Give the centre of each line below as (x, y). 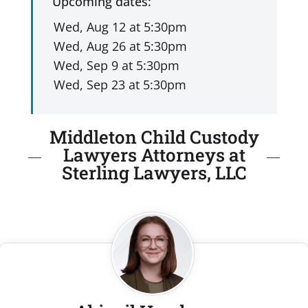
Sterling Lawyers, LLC (154, 172)
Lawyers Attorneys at (154, 154)
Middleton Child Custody (154, 136)
